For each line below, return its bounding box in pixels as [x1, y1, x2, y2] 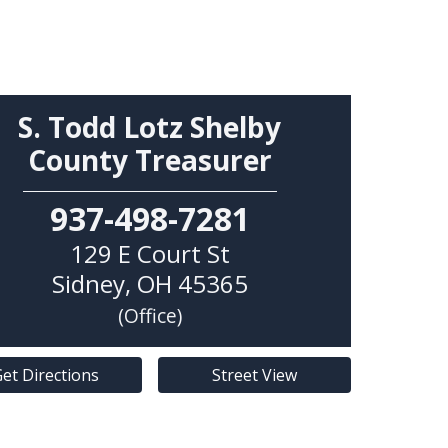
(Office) [117, 301, 182, 329]
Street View [211, 363, 297, 386]
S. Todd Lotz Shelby [18, 107, 282, 146]
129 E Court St [69, 236, 230, 270]
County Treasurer [27, 140, 272, 179]
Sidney [51, 266, 125, 300]
